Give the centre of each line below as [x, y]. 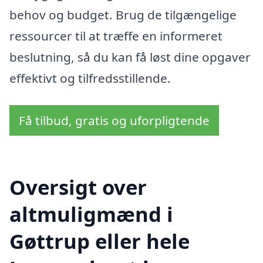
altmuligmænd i [91, 214]
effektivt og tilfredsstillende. [90, 78]
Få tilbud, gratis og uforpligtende [114, 121]
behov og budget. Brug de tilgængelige [123, 15]
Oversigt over [78, 187]
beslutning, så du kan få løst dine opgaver [130, 57]
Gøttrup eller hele [100, 241]
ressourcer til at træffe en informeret [116, 36]
